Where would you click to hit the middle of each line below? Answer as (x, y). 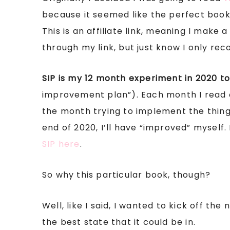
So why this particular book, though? (127, 175)
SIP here (61, 144)
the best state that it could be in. (119, 222)
